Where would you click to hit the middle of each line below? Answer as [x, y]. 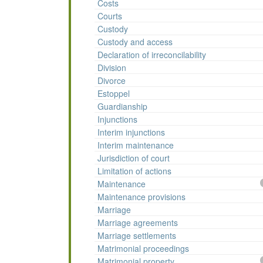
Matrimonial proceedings [143, 249]
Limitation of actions [134, 171]
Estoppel [114, 94]
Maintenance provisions [141, 197]
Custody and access [135, 42]
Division [112, 68]
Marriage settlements [137, 236]
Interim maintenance [136, 145]
